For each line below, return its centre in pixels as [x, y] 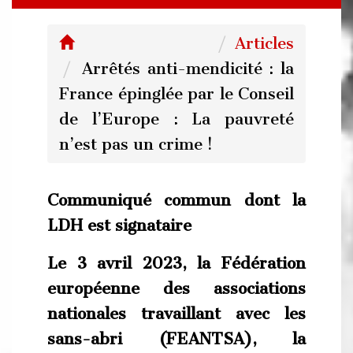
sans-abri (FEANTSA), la [176, 338]
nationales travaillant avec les [176, 313]
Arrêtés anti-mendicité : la [188, 69]
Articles [264, 43]
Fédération [258, 263]
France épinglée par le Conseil [176, 94]
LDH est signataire [119, 225]
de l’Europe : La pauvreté [176, 119]
